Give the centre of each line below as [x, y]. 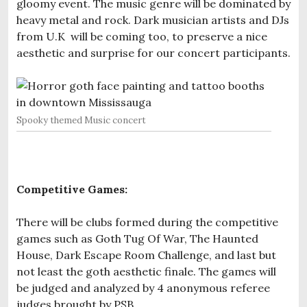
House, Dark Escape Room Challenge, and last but [146, 255]
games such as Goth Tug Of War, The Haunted [137, 238]
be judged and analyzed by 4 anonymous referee [143, 287]
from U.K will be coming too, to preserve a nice [142, 36]
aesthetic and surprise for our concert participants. [153, 52]
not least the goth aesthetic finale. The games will [146, 271]
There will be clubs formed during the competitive [147, 222]
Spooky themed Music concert [81, 120]
